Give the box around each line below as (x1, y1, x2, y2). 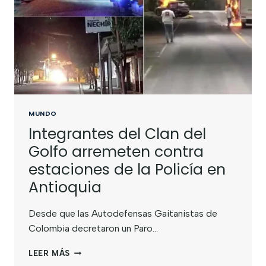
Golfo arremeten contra (28, 141, 204, 163)
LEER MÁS (28, 249, 71, 258)
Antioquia (28, 177, 102, 198)
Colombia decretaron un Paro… (28, 223, 158, 235)
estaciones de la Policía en (28, 159, 226, 180)
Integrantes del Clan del (28, 123, 206, 145)
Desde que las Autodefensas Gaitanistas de (28, 208, 217, 220)
